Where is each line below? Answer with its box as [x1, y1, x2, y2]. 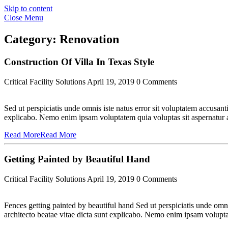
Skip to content [4, 4, 52, 13]
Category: [4, 32, 60, 46]
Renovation [60, 32, 119, 46]
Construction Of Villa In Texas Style [4, 56, 154, 67]
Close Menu [4, 13, 43, 22]
